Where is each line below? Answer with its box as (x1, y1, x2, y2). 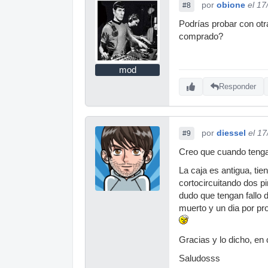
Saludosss (179, 253, 220, 263)
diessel (217, 127, 246, 138)
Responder (219, 82, 256, 92)
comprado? (179, 31, 223, 41)
